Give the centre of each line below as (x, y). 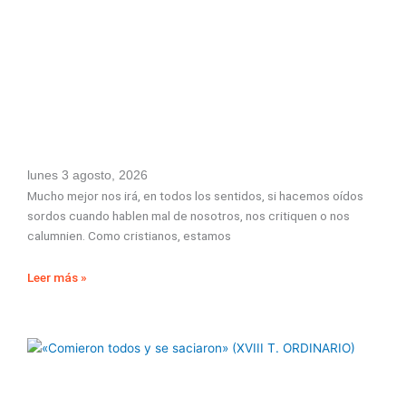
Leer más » (57, 277)
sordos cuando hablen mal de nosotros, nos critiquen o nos (188, 216)
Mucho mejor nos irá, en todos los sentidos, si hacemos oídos (195, 196)
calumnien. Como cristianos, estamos (129, 236)
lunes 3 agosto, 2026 (87, 176)
